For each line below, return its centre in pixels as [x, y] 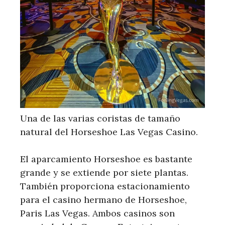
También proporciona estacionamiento [105, 186]
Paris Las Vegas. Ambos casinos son [97, 213]
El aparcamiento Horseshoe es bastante [106, 159]
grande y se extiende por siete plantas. [104, 172]
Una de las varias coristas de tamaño [100, 118]
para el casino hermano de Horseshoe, [103, 199]
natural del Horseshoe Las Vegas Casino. [109, 132]
